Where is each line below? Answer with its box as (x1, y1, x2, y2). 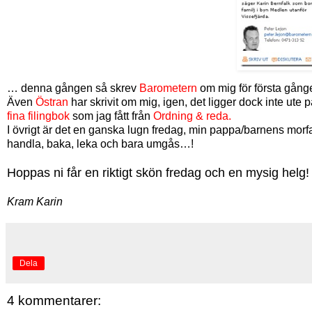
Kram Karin (7, 195, 63, 208)
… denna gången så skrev (7, 81, 139, 94)
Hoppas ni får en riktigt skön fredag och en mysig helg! (7, 165, 309, 180)
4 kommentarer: (7, 292, 101, 308)
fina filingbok (7, 109, 70, 122)
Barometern (139, 81, 197, 94)
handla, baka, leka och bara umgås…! (7, 137, 194, 150)
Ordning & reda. (153, 109, 231, 122)
